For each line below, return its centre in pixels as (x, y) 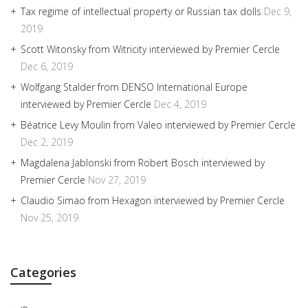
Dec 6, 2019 (47, 66)
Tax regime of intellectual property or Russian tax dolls (142, 11)
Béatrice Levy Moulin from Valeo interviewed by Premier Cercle (158, 124)
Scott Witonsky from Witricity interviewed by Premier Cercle (150, 49)
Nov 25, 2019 (49, 217)
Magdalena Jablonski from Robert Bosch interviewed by (143, 162)
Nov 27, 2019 (117, 179)
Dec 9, (278, 11)
